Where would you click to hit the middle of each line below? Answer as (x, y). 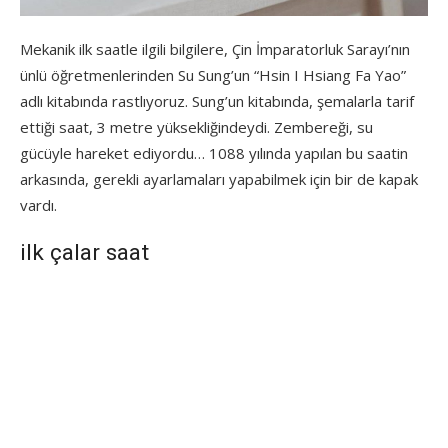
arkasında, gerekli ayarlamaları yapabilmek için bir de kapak (219, 179)
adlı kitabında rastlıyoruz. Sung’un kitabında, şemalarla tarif (217, 101)
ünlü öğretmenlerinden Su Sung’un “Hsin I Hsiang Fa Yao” (213, 75)
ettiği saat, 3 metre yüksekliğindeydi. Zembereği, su (196, 127)
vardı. (38, 205)
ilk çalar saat (84, 252)
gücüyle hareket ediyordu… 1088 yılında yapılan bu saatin (214, 153)
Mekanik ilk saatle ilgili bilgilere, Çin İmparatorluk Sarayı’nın (215, 49)
